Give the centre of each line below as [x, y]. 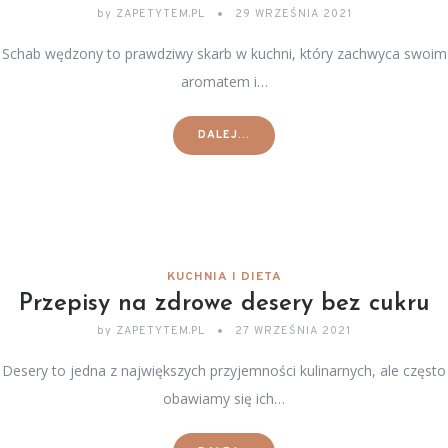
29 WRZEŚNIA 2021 [293, 14]
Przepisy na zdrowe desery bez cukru [224, 304]
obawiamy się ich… [224, 398]
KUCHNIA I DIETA [224, 277]
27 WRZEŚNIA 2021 [293, 331]
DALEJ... [224, 135]
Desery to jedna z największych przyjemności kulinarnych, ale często [224, 370]
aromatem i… [224, 81]
